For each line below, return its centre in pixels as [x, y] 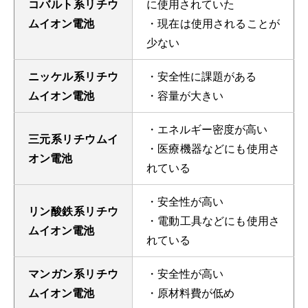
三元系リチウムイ [73, 138]
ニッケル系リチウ [73, 76]
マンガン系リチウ [73, 273]
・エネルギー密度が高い [207, 129]
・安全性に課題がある [201, 76]
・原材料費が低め [190, 292]
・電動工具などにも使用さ [213, 220]
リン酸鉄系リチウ [73, 210]
